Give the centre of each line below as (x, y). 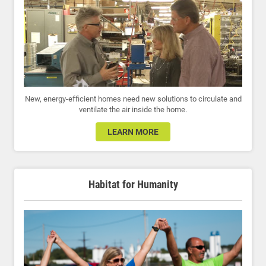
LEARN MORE (133, 132)
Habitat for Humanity (133, 184)
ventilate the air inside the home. (133, 109)
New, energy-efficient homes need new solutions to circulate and (133, 99)
